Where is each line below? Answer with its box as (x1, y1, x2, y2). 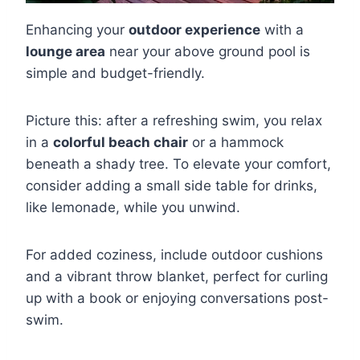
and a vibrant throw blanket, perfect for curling (26, 268, 328, 284)
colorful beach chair (53, 133, 188, 150)
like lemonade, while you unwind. (26, 198, 240, 215)
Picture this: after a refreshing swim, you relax (26, 112, 322, 129)
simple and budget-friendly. (26, 64, 205, 81)
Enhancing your (26, 21, 129, 38)
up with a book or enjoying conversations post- (26, 289, 329, 306)
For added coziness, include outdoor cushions (26, 246, 323, 263)
